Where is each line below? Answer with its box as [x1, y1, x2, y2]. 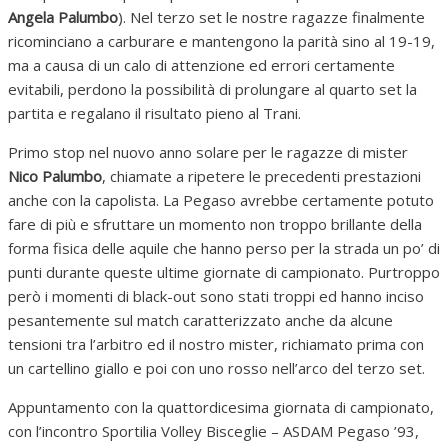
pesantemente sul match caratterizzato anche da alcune [8, 309, 393, 330]
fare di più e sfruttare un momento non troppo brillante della [8, 213, 422, 234]
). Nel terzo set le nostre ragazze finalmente [118, 6, 425, 27]
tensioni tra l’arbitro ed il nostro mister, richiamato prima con [8, 333, 424, 354]
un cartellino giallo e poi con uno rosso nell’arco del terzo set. [8, 357, 425, 378]
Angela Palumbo [8, 6, 118, 27]
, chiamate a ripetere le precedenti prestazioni [102, 165, 421, 186]
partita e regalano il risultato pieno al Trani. [8, 102, 301, 123]
